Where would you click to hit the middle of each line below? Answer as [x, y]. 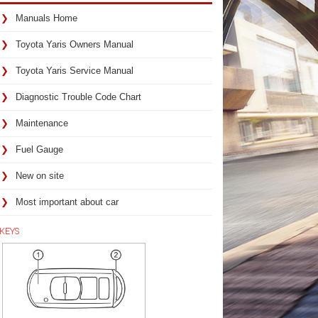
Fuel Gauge [39, 149]
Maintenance [42, 123]
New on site [39, 176]
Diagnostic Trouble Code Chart [78, 97]
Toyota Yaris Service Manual [74, 71]
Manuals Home [46, 18]
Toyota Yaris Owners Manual [74, 44]
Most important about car [67, 202]
